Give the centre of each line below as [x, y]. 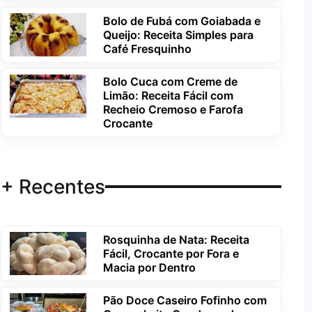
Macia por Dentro [149, 267]
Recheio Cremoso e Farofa [173, 109]
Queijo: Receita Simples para [178, 34]
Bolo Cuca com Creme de [170, 81]
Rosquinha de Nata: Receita [176, 239]
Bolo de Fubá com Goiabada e [181, 21]
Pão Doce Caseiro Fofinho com [185, 301]
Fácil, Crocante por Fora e [171, 253]
